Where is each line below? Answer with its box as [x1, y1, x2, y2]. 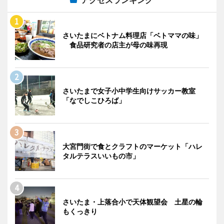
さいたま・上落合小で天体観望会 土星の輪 [62, 197, 202, 206]
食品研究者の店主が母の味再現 [62, 40, 167, 49]
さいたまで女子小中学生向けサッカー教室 [62, 86, 195, 95]
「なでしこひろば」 [62, 96, 132, 104]
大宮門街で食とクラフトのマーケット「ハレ [62, 142, 202, 150]
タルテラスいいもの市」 [62, 151, 139, 160]
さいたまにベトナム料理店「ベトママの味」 [62, 31, 202, 39]
